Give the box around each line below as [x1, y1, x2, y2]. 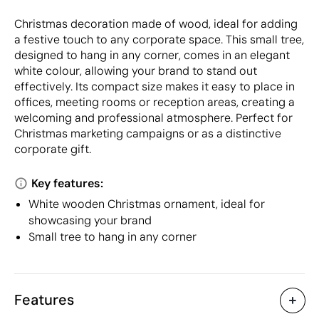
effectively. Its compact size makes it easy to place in [14, 78, 295, 94]
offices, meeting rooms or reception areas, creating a [14, 94, 295, 110]
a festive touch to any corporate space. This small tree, [14, 31, 304, 47]
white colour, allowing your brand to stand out [14, 63, 257, 78]
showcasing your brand [28, 212, 152, 228]
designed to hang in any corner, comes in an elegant [14, 47, 290, 63]
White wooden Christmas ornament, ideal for [28, 196, 265, 211]
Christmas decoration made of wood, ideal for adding [14, 16, 298, 31]
